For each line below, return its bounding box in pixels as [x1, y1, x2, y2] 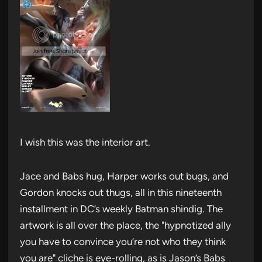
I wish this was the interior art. [20, 136, 150, 148]
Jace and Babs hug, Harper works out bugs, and [20, 170, 229, 182]
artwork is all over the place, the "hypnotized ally [20, 219, 231, 231]
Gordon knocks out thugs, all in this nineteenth [20, 186, 222, 198]
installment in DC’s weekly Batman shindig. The [20, 202, 223, 215]
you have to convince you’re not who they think [20, 235, 226, 247]
